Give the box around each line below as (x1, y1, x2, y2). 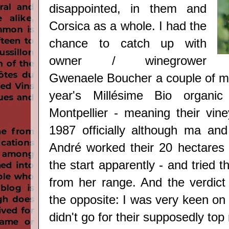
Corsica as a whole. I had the (49, 19, 207, 33)
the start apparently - (49, 158, 164, 172)
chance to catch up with (49, 37, 207, 51)
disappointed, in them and (49, 2, 207, 16)
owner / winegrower (49, 54, 207, 68)
